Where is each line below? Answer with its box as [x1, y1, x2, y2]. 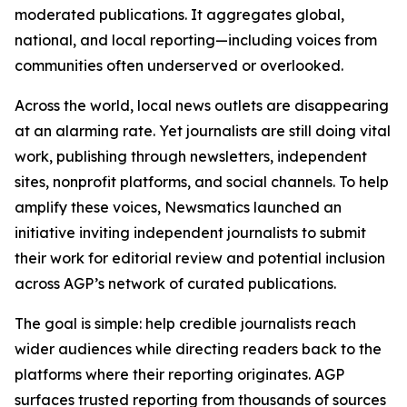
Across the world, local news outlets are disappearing [15, 96, 389, 114]
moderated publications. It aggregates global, [15, 5, 344, 24]
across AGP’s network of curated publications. [15, 274, 336, 293]
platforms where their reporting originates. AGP [15, 365, 344, 383]
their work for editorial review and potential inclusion [15, 249, 385, 267]
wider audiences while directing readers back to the [15, 340, 382, 358]
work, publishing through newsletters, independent [15, 147, 367, 165]
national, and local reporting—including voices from [15, 31, 377, 49]
